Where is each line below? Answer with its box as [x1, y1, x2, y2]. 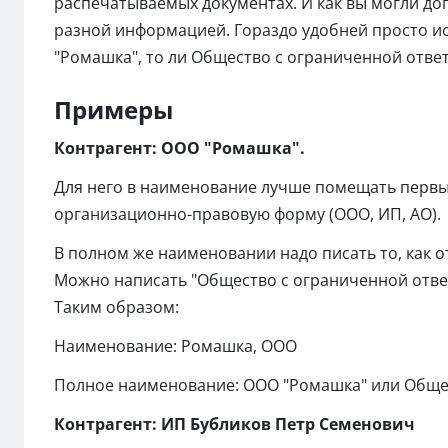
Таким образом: [54, 295, 179, 318]
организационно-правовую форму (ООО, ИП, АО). [54, 202, 441, 225]
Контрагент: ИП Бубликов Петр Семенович [54, 412, 415, 435]
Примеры [54, 92, 173, 126]
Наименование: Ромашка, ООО [54, 334, 297, 357]
